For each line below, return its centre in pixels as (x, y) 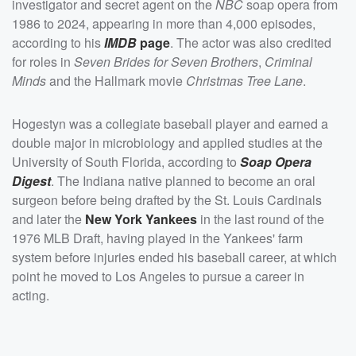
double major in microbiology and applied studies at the (167, 142)
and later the (48, 219)
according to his (58, 42)
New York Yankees (141, 219)
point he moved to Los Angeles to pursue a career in (158, 276)
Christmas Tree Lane (244, 80)
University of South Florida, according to (126, 161)
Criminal (288, 61)
